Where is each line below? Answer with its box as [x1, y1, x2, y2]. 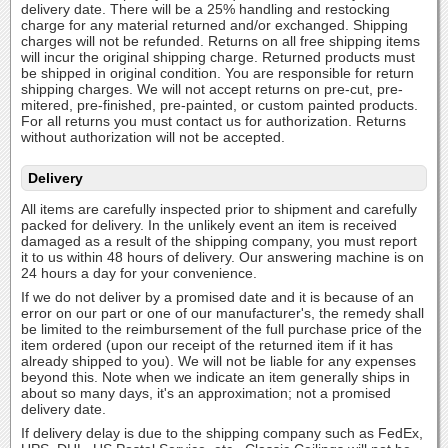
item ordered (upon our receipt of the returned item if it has [21, 337, 393, 353]
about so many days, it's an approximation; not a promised [21, 385, 391, 401]
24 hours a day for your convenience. [21, 265, 257, 281]
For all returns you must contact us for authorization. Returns [21, 113, 406, 129]
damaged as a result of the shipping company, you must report [21, 233, 417, 249]
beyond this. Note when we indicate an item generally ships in [21, 369, 410, 385]
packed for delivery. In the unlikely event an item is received [21, 217, 397, 233]
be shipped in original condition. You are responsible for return [21, 65, 414, 81]
